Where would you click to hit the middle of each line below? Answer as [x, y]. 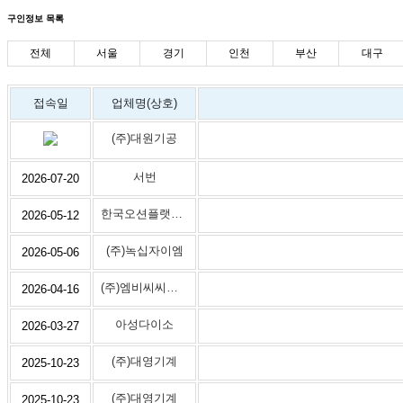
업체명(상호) [144, 103]
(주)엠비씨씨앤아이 [172, 287]
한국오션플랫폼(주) [177, 213]
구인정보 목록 [36, 19]
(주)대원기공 [144, 138]
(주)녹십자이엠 [144, 250]
